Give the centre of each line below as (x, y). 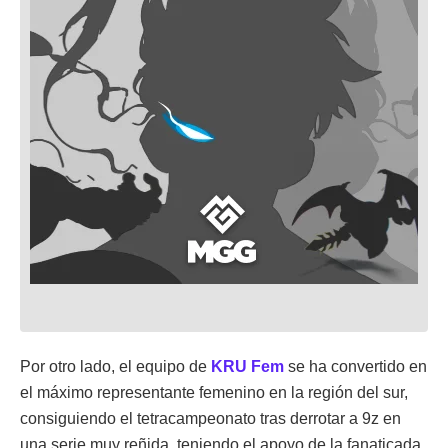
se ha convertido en (355, 366)
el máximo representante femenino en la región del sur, (214, 392)
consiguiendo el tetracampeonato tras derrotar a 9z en (210, 418)
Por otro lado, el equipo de (115, 366)
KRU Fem (247, 366)
